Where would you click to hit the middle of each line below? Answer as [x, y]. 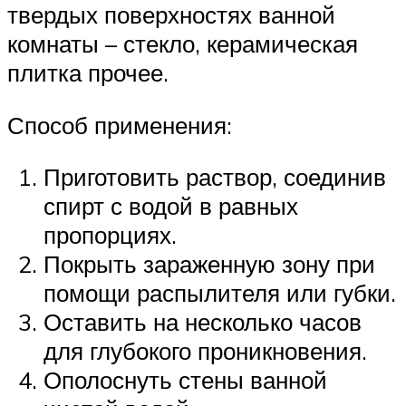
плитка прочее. [88, 73]
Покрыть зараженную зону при [209, 264]
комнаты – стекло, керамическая [183, 44]
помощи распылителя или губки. [220, 293]
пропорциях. [110, 235]
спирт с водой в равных [171, 206]
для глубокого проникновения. [205, 351]
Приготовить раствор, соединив [215, 177]
